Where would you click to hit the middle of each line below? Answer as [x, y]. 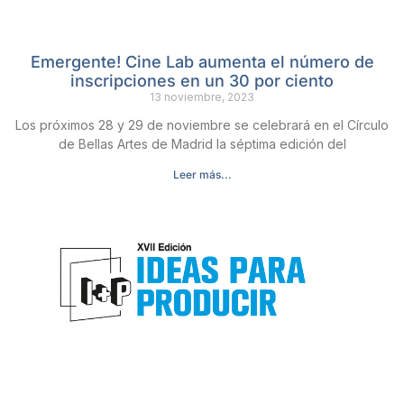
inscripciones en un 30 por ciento [202, 80]
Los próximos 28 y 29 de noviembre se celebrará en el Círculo [202, 124]
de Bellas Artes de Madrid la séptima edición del [202, 143]
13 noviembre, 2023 [202, 96]
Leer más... [202, 174]
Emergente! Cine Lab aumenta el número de [202, 61]
